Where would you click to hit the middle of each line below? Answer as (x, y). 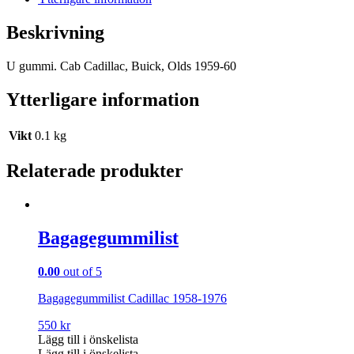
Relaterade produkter (95, 171)
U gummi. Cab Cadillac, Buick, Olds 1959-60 (121, 66)
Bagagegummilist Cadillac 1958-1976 (132, 299)
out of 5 (81, 272)
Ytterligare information (103, 99)
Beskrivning (55, 32)
